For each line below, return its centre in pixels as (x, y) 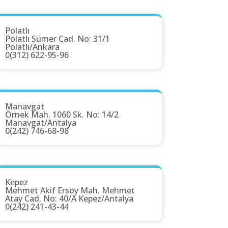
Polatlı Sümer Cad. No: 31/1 (58, 39)
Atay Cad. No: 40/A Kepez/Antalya (69, 199)
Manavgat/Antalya (41, 123)
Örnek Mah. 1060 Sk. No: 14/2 (62, 115)
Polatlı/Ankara (32, 47)
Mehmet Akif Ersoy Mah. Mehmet (70, 191)
